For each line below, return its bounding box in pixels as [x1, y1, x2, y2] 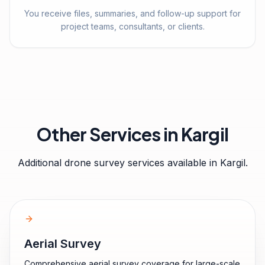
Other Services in [37, 123, 181, 146]
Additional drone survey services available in [17, 157, 220, 169]
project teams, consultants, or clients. [60, 21, 205, 31]
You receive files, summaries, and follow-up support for [24, 8, 241, 18]
